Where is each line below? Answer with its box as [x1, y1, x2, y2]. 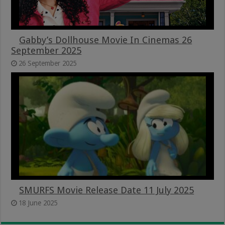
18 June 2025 [19, 198, 58, 207]
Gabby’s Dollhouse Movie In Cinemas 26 [19, 35, 192, 46]
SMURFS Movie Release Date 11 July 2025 [19, 184, 194, 195]
